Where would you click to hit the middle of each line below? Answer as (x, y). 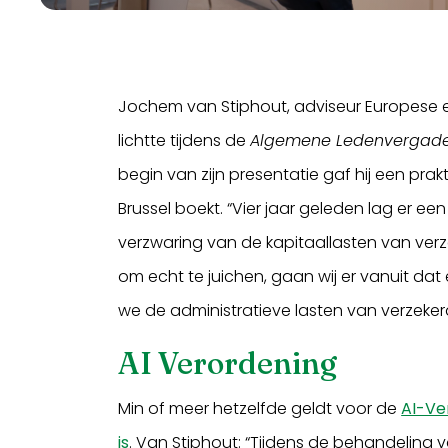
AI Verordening (228, 363)
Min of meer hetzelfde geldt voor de (260, 408)
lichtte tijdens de (184, 140)
